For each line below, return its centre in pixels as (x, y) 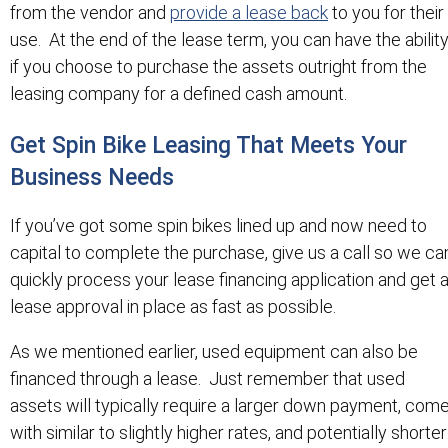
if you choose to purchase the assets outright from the (218, 66)
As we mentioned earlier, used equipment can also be (214, 351)
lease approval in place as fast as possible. (173, 306)
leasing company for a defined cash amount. (178, 93)
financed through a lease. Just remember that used (207, 378)
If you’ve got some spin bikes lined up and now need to (218, 225)
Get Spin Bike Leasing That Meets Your (208, 145)
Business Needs (92, 177)
